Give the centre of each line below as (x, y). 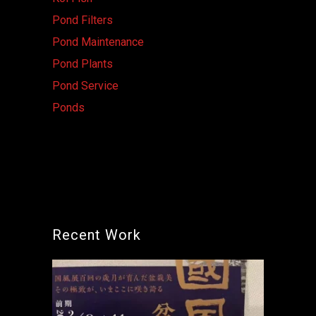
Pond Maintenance (98, 42)
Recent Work (97, 235)
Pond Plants (83, 63)
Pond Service (85, 85)
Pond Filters (83, 20)
